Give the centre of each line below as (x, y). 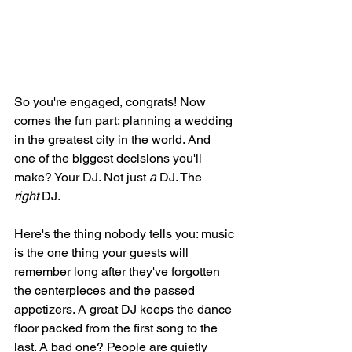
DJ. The (181, 178)
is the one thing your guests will (103, 253)
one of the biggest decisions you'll (110, 159)
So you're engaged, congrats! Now (112, 102)
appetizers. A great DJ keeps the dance (125, 310)
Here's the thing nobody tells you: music (126, 234)
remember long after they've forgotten (119, 272)
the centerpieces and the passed (106, 291)
